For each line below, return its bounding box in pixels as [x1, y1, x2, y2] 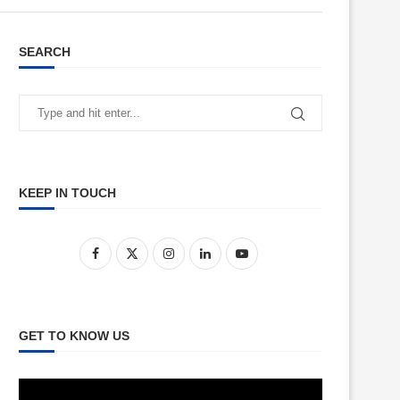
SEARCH [19, 45, 71, 59]
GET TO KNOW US [19, 329, 129, 343]
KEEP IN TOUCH [19, 186, 116, 200]
